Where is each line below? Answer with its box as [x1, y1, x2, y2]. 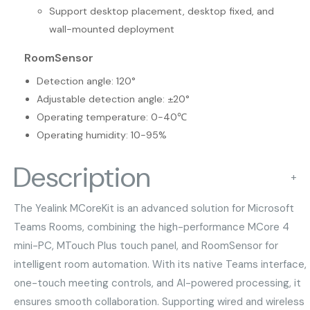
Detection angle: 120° [37, 75, 136, 88]
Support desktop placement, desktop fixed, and [48, 5, 274, 18]
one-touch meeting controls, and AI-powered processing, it [14, 276, 302, 291]
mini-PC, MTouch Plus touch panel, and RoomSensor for [14, 239, 279, 253]
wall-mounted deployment [48, 23, 174, 36]
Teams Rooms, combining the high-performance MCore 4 [14, 220, 290, 235]
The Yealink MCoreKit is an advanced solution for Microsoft [14, 201, 295, 216]
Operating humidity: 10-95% [37, 129, 167, 142]
